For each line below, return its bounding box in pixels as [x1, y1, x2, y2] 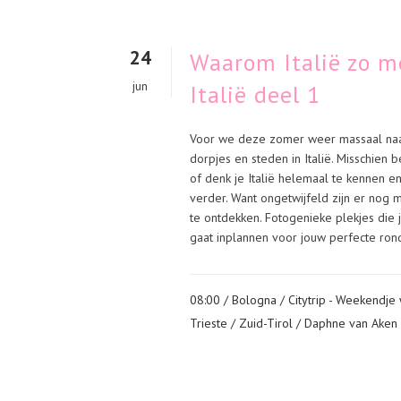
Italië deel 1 [190, 80, 320, 109]
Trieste [190, 315, 227, 331]
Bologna [232, 292, 277, 308]
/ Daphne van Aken [296, 315, 397, 331]
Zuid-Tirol [239, 315, 293, 331]
